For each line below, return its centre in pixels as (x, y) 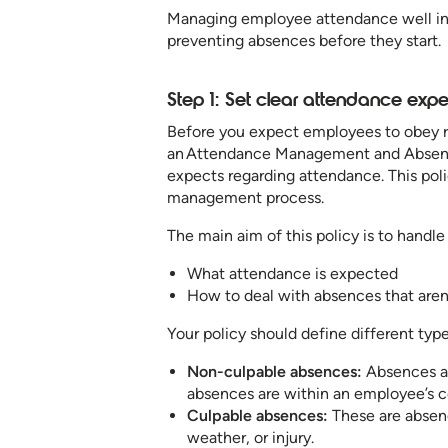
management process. (245, 198)
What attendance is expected (292, 274)
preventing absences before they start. (304, 40)
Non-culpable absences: (274, 372)
